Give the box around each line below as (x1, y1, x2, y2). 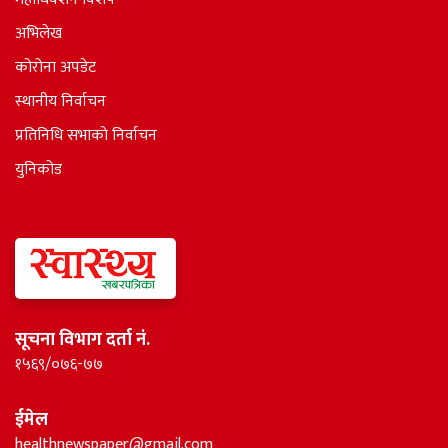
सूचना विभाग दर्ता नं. (15, 325, 150, 356)
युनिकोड (15, 156, 62, 184)
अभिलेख (15, 20, 62, 48)
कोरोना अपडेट (15, 54, 96, 82)
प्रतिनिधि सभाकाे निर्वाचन (15, 122, 157, 150)
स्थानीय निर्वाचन (15, 88, 106, 116)
